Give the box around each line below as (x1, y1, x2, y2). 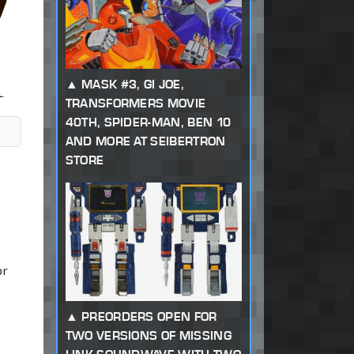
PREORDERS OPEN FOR (81, 309, 217, 325)
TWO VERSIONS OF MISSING (65, 328, 232, 344)
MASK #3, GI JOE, (81, 77, 185, 92)
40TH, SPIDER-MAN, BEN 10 (65, 115, 232, 130)
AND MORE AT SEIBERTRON (65, 134, 226, 149)
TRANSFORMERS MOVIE (65, 96, 206, 111)
